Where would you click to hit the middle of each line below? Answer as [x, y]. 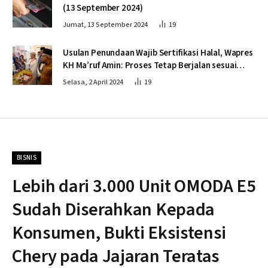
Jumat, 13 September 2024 [105, 25]
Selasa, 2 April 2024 [93, 83]
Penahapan [84, 78]
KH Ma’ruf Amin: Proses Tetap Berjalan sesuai [150, 66]
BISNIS [27, 158]
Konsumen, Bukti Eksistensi [119, 233]
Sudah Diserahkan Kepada [114, 210]
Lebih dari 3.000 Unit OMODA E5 [134, 187]
